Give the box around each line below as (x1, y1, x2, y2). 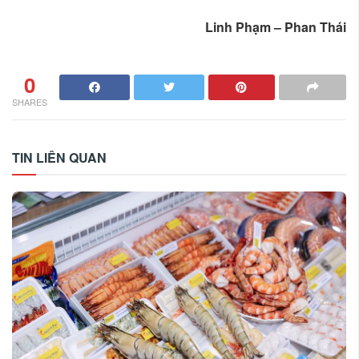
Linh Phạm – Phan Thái (205, 18, 346, 37)
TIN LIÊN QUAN (12, 147, 107, 167)
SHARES (12, 95, 47, 108)
